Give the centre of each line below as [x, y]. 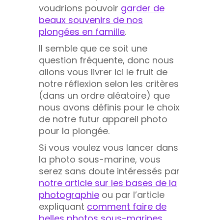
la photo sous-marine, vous [100, 159]
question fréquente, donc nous [106, 60]
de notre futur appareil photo [103, 119]
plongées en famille [82, 31]
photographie [69, 194]
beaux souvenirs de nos [91, 20]
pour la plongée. [74, 131]
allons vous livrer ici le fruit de [103, 72]
